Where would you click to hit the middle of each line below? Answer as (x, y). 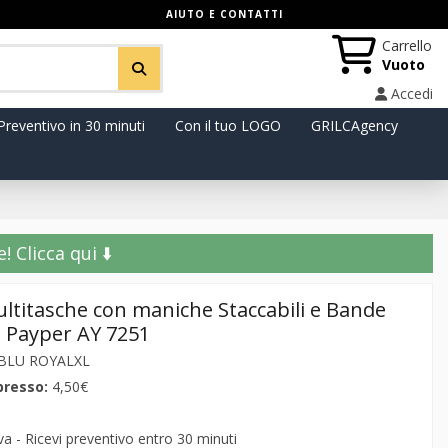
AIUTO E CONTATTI (224, 14)
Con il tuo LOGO (227, 125)
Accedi (412, 93)
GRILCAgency (354, 125)
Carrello (407, 45)
